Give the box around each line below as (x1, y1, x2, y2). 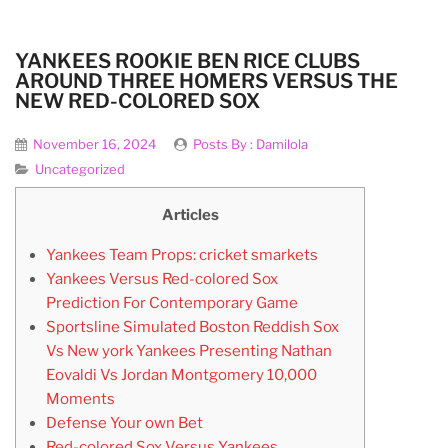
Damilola (256, 136, 308, 153)
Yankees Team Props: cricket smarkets (45, 246, 318, 265)
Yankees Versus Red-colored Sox (45, 270, 278, 289)
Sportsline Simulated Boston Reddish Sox (45, 318, 339, 337)
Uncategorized (35, 161, 125, 178)
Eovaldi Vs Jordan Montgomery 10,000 (45, 366, 317, 385)
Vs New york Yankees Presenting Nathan (45, 342, 332, 361)
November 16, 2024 (30, 136, 156, 153)
